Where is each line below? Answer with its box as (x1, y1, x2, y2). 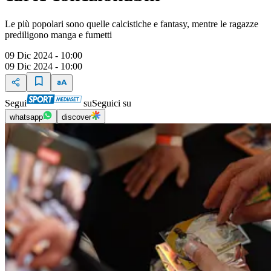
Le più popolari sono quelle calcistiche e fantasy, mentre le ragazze (5, 19, 258, 30)
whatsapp (10, 113, 43, 122)
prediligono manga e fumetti (5, 30, 112, 41)
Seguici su (92, 98, 131, 109)
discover (62, 113, 91, 122)
